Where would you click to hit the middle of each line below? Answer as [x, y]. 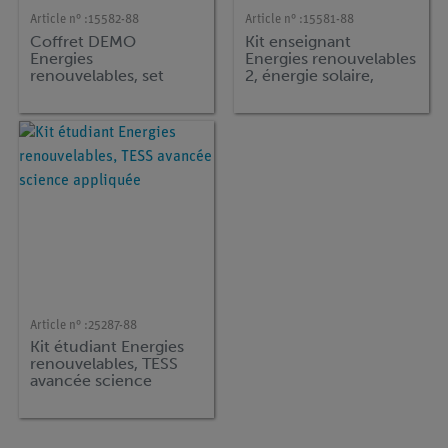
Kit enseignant [298, 41]
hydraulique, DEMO [318, 109]
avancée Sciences [311, 126]
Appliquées [287, 143]
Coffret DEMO [83, 41]
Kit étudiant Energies [107, 346]
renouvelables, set [97, 75]
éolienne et [287, 92]
